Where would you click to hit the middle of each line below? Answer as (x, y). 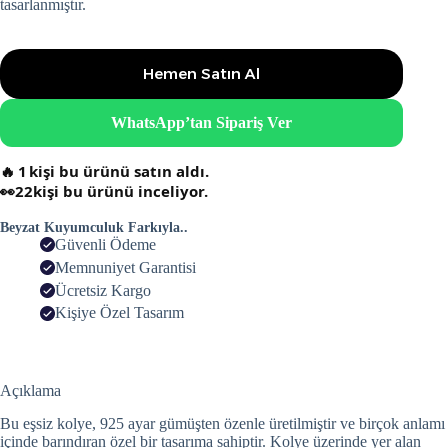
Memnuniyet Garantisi (125, 267)
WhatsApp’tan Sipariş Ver (202, 122)
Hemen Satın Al (202, 74)
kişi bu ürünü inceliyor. (120, 190)
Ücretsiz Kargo (103, 290)
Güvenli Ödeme (105, 244)
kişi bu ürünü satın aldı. (119, 170)
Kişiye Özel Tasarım (119, 313)
